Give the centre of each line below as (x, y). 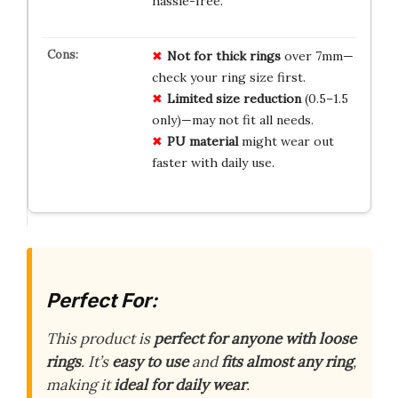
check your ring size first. (228, 77)
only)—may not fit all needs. (232, 119)
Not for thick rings (223, 56)
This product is (100, 338)
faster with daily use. (213, 162)
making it (80, 385)
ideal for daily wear (180, 385)
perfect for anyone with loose (255, 338)
